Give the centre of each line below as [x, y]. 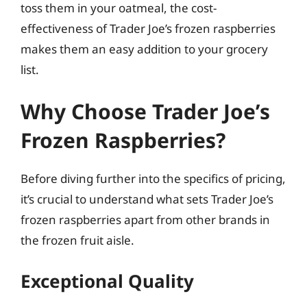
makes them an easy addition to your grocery [144, 49]
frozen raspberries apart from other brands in [145, 220]
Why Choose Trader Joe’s [145, 111]
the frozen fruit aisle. [77, 240]
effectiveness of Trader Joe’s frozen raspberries [148, 28]
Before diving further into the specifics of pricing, [153, 179]
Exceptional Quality [107, 281]
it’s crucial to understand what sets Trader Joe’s [147, 199]
